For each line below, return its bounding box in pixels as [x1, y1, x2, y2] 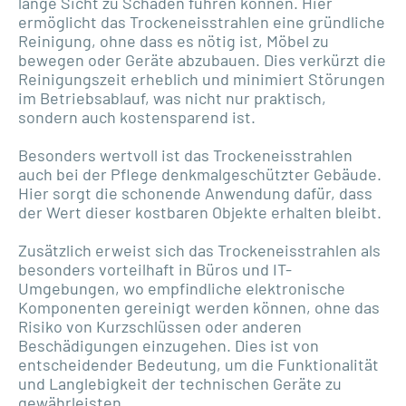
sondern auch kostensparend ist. [18, 106, 256, 127]
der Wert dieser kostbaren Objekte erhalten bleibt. [18, 201, 382, 222]
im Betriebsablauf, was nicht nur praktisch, [18, 87, 326, 108]
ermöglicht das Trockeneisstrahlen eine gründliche [18, 11, 385, 32]
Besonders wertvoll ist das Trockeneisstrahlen [18, 144, 353, 165]
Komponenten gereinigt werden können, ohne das [18, 296, 380, 317]
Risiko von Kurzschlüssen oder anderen [18, 315, 302, 336]
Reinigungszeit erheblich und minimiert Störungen [18, 68, 385, 89]
